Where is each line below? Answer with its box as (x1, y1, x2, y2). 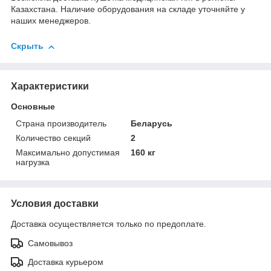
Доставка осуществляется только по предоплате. (11, 218, 206, 229)
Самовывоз (28, 238, 73, 248)
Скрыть (11, 41, 44, 51)
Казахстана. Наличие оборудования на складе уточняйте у (11, 4, 245, 15)
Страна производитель (16, 118, 106, 128)
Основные (11, 101, 55, 111)
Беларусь (131, 118, 173, 128)
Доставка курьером (28, 256, 103, 267)
